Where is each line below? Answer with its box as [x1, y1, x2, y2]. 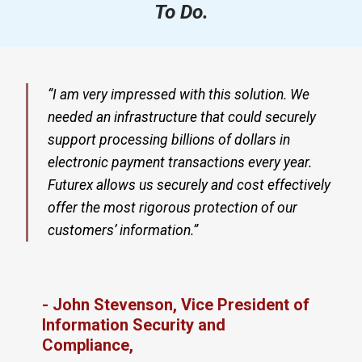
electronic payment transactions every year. [48, 154, 312, 170]
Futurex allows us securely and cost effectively [48, 177, 330, 193]
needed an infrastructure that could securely [48, 109, 316, 125]
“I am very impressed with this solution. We [48, 86, 309, 103]
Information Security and [42, 315, 225, 335]
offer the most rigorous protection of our [48, 200, 297, 216]
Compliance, [42, 335, 133, 355]
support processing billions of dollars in [48, 132, 290, 148]
